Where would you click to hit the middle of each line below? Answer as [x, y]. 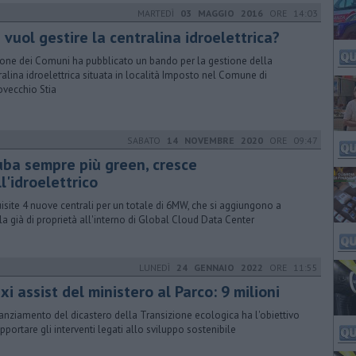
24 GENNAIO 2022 [220, 267]
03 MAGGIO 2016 [222, 13]
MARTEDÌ [159, 13]
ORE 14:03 [290, 13]
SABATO [147, 140]
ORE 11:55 [290, 267]
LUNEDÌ [158, 267]
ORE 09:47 [290, 140]
